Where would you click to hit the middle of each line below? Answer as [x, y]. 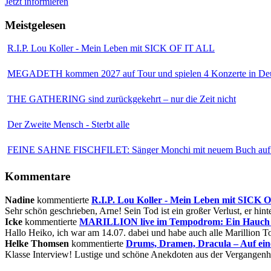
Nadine [20, 200]
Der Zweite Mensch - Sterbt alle [68, 125]
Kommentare [38, 177]
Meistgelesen [35, 25]
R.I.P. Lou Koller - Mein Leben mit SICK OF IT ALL [111, 48]
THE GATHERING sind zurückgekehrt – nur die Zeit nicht [122, 99]
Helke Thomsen [38, 243]
